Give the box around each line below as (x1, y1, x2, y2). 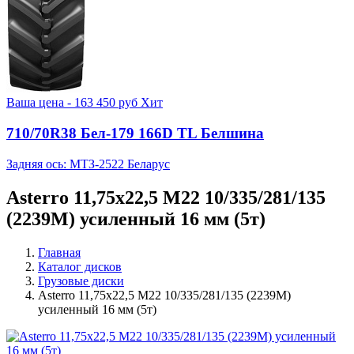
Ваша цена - (6, 96, 74, 110)
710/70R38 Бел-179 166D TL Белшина (6, 125, 264, 142)
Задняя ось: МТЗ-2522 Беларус (6, 156, 170, 171)
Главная (38, 245, 81, 259)
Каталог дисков (38, 259, 122, 273)
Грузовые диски (38, 273, 124, 288)
